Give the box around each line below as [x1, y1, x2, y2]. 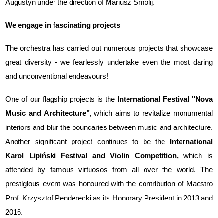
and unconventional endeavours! [5, 72, 109, 80]
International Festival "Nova [117, 95, 213, 103]
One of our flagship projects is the [5, 95, 118, 103]
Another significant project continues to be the [5, 137, 170, 145]
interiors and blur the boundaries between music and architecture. [5, 123, 213, 131]
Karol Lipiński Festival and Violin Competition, [5, 151, 184, 160]
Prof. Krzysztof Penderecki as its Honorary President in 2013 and [5, 194, 213, 202]
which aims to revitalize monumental [94, 109, 213, 117]
